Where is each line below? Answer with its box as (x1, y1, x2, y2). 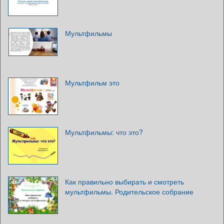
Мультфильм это (65, 77, 119, 87)
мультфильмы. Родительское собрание (65, 186, 193, 196)
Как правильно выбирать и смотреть (65, 176, 184, 186)
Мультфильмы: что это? (65, 126, 143, 137)
